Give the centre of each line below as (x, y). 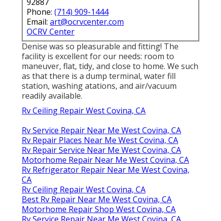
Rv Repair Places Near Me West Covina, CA (100, 140)
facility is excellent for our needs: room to (98, 56)
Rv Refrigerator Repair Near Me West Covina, (106, 170)
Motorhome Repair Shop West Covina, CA (99, 209)
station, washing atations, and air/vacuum (99, 86)
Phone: (40, 12)
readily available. (52, 96)
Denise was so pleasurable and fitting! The (100, 47)
